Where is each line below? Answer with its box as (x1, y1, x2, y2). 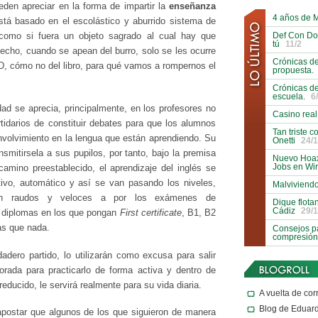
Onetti (273, 136, 295, 145)
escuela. (273, 92, 305, 101)
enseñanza (169, 1, 216, 12)
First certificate (119, 208, 182, 218)
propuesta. (273, 65, 314, 75)
